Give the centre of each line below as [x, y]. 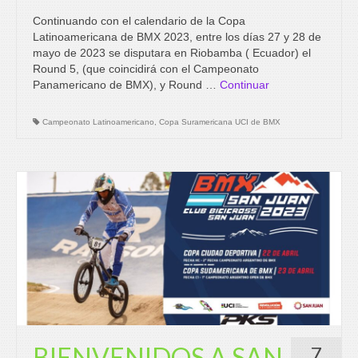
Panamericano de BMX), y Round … [126, 84]
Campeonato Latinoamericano [98, 121]
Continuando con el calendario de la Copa [139, 20]
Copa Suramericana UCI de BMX [220, 121]
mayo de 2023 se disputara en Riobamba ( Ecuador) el [172, 52]
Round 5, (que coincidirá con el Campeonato [146, 68]
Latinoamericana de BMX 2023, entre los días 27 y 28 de [177, 36]
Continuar [245, 84]
